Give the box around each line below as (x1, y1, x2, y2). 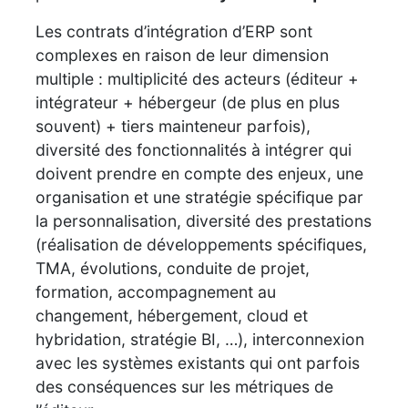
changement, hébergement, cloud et (36, 305, 308, 325)
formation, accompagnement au (36, 281, 276, 301)
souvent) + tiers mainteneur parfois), (36, 116, 311, 136)
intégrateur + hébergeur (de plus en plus (36, 92, 340, 112)
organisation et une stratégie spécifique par (36, 187, 363, 207)
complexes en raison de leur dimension (36, 45, 329, 65)
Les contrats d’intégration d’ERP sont (36, 21, 312, 41)
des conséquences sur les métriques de (36, 376, 333, 396)
